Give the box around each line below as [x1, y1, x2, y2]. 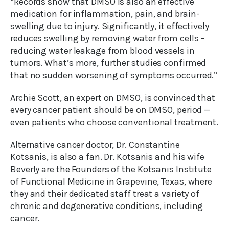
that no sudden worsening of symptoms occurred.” [10, 70, 218, 81]
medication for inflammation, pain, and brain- [10, 8, 200, 20]
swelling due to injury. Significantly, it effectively [10, 20, 209, 32]
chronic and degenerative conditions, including [10, 200, 203, 212]
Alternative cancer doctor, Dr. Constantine [10, 139, 180, 151]
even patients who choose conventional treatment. [10, 117, 219, 128]
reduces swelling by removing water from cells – [10, 33, 205, 44]
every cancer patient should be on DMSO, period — [10, 104, 211, 116]
